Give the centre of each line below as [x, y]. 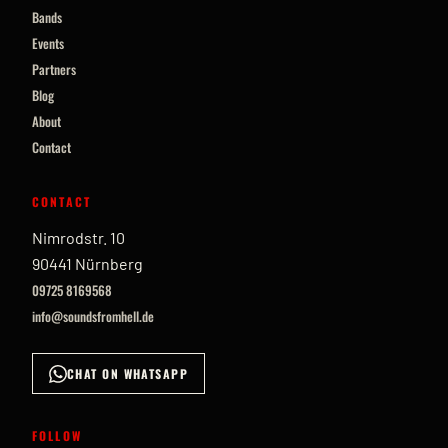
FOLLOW [57, 435]
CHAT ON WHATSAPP [128, 373]
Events [48, 43]
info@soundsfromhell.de [93, 316]
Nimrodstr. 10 [78, 237]
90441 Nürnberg [87, 263]
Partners [54, 69]
